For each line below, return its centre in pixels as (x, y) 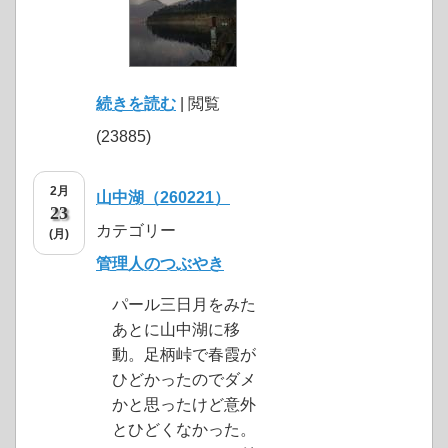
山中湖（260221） (163, 198)
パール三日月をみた (184, 305)
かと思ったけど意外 (184, 405)
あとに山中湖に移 (176, 330)
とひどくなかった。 (184, 430)
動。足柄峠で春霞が (184, 355)
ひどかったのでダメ (184, 380)
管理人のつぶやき (160, 264)
